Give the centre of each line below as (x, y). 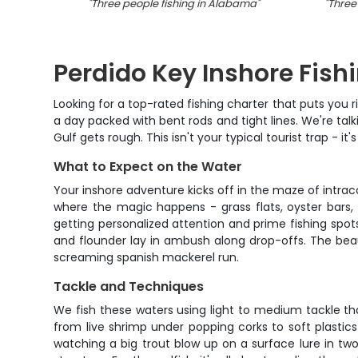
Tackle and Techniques (129, 286)
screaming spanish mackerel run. (147, 257)
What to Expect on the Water (148, 167)
